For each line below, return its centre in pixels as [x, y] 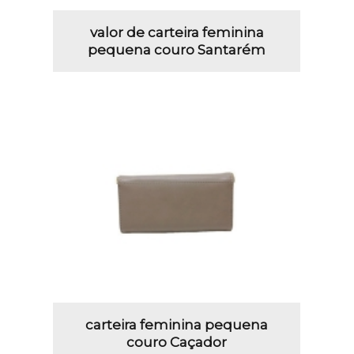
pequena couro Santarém [177, 49]
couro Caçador [177, 342]
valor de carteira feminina [177, 32]
